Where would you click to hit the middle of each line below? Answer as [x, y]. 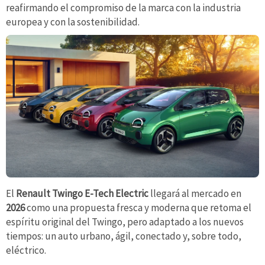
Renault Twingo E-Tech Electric [82, 194]
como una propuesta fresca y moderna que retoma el [138, 208]
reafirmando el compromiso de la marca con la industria [123, 8]
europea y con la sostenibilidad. [73, 22]
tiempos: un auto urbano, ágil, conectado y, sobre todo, [124, 236]
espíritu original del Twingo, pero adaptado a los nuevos [125, 222]
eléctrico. [26, 251]
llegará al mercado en [195, 194]
